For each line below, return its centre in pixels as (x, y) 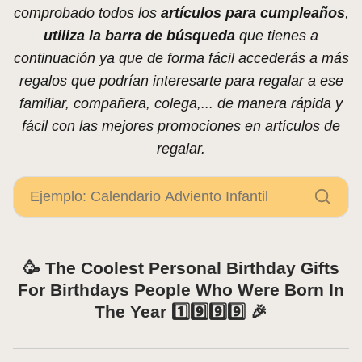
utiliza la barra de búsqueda (139, 36)
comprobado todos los (87, 13)
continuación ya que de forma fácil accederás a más (181, 59)
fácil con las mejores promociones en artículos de (181, 126)
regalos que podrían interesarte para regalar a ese (181, 81)
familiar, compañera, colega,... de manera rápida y (181, 104)
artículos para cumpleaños (253, 13)
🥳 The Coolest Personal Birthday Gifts (181, 268)
